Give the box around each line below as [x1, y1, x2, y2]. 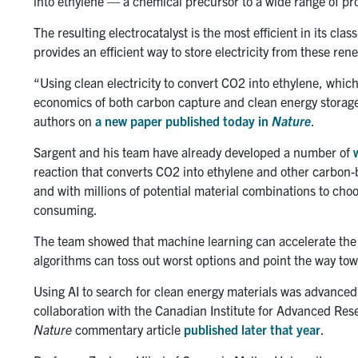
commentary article [72, 320, 184, 337]
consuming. [34, 201, 97, 217]
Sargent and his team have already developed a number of [34, 143, 353, 160]
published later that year [184, 320, 320, 337]
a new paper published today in [95, 112, 272, 129]
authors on [34, 112, 95, 129]
